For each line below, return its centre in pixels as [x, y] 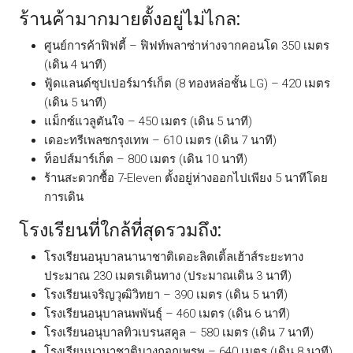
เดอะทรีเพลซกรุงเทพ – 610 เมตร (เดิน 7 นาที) [160, 140]
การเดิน [64, 197]
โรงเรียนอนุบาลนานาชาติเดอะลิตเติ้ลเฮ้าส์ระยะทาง [174, 256]
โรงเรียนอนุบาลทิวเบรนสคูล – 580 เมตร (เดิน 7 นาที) [179, 332]
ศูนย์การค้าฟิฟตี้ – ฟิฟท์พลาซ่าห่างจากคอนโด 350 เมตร [187, 45]
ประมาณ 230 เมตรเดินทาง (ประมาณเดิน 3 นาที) [168, 275]
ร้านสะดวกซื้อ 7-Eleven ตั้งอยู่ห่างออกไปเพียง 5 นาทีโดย [186, 178]
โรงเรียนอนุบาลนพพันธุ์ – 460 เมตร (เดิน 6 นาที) [167, 313]
